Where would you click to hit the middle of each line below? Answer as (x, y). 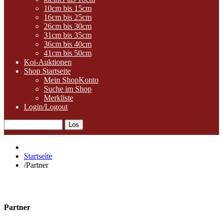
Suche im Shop (68, 89)
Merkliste (58, 98)
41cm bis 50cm (68, 53)
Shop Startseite (47, 71)
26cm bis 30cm (68, 26)
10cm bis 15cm (68, 8)
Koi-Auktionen (48, 62)
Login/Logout (46, 107)
